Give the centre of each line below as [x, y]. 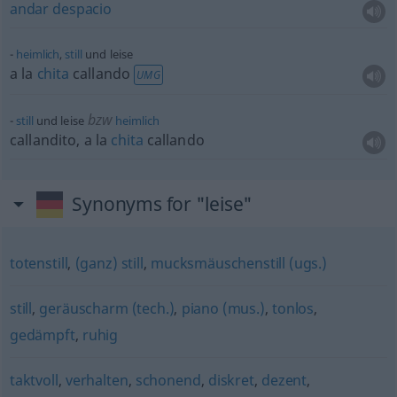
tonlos [293, 308]
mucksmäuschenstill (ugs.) [239, 263]
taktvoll [34, 380]
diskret [231, 380]
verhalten [97, 380]
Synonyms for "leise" [163, 204]
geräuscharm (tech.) [107, 308]
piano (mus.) [223, 308]
